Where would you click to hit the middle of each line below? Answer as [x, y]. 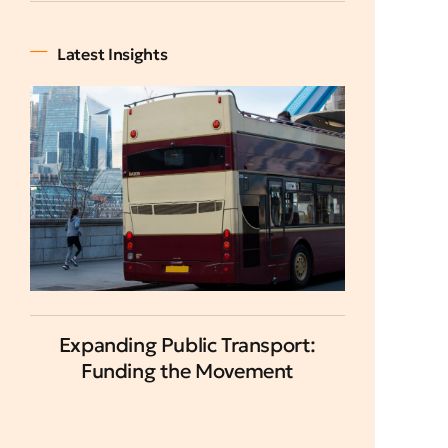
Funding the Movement [187, 370]
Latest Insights [112, 53]
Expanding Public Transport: [187, 344]
